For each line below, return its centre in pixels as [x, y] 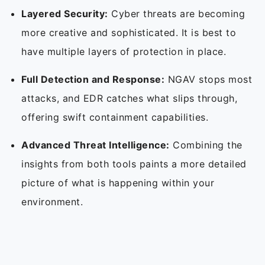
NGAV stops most [208, 80]
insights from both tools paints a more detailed [134, 164]
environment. [54, 202]
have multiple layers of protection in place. [125, 52]
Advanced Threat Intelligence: [96, 145]
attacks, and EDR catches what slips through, [129, 98]
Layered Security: [65, 14]
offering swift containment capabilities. [117, 117]
